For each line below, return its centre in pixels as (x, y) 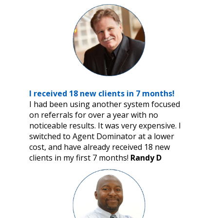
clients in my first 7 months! (80, 157)
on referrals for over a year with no (94, 115)
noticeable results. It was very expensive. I (105, 125)
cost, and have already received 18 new (100, 147)
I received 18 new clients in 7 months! (102, 93)
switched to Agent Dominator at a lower (102, 136)
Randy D (146, 157)
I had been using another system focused (105, 104)
